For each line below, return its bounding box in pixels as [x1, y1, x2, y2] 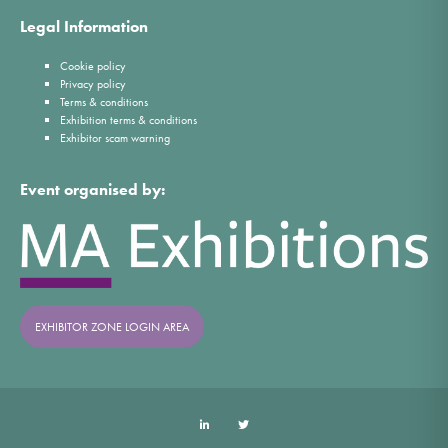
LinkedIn [222, 418, 258, 433]
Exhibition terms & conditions [60, 111, 197, 128]
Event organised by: [20, 178, 165, 200]
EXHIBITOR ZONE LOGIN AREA [35, 318, 189, 335]
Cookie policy [60, 57, 126, 74]
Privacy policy [60, 75, 126, 92]
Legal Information [20, 15, 148, 37]
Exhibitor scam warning [60, 129, 170, 146]
